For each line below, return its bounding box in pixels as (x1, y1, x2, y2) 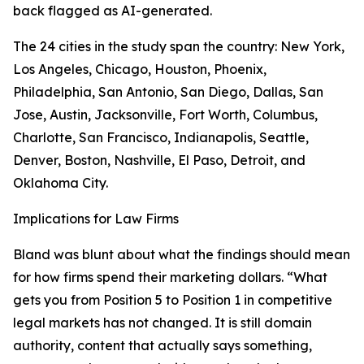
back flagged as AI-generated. (13, 2, 212, 19)
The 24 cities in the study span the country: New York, (13, 38, 344, 54)
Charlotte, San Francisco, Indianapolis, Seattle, (13, 129, 309, 145)
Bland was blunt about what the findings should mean (13, 246, 350, 262)
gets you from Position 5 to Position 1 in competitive (13, 292, 332, 308)
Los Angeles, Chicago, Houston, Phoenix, (13, 61, 266, 77)
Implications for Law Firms (13, 210, 179, 227)
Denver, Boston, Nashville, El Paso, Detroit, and (13, 152, 305, 168)
